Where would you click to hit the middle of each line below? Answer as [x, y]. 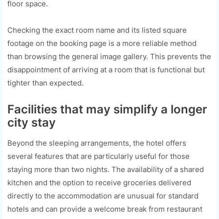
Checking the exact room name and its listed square [97, 30]
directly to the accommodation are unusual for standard [103, 196]
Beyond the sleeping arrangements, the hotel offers [97, 143]
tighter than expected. [45, 83]
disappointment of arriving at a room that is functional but [106, 69]
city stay [32, 122]
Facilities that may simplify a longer [107, 109]
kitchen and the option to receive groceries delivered [99, 182]
